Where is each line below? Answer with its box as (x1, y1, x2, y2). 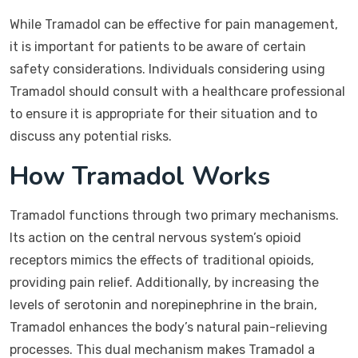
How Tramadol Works (10, 159, 270, 193)
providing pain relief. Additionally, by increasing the (10, 275, 319, 290)
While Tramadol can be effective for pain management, (10, 17, 338, 32)
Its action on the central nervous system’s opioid (10, 230, 301, 245)
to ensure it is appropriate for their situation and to (10, 106, 317, 121)
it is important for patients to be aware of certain (10, 39, 306, 54)
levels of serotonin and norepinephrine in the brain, (10, 297, 317, 312)
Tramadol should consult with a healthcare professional (10, 84, 345, 99)
